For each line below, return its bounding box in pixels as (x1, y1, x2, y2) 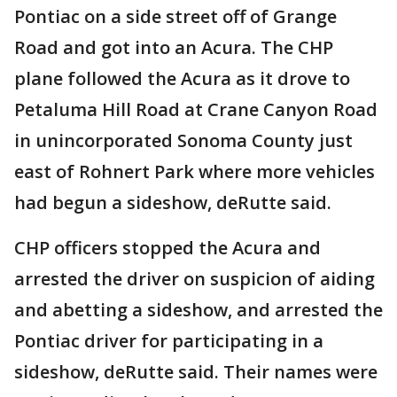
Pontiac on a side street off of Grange (14, 4, 337, 28)
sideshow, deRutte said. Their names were (14, 360, 378, 384)
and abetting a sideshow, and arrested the (14, 298, 383, 322)
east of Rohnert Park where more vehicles (14, 160, 375, 183)
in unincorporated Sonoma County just (14, 128, 353, 152)
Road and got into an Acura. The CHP (14, 35, 333, 59)
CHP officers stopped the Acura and (14, 236, 321, 260)
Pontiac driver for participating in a (14, 329, 323, 353)
